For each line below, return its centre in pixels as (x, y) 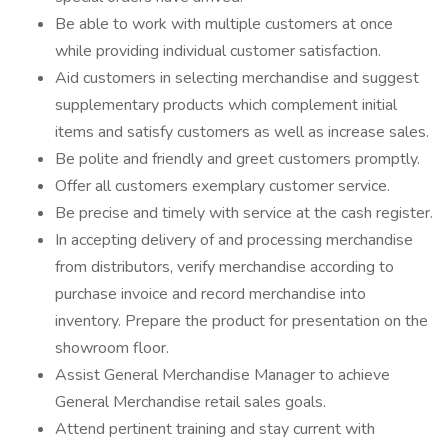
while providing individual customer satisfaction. (218, 51)
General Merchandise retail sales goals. (190, 402)
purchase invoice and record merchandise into (210, 294)
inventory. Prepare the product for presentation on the (241, 321)
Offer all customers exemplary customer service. (222, 186)
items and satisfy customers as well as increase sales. (242, 132)
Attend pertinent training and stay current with (215, 429)
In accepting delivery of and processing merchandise (234, 240)
